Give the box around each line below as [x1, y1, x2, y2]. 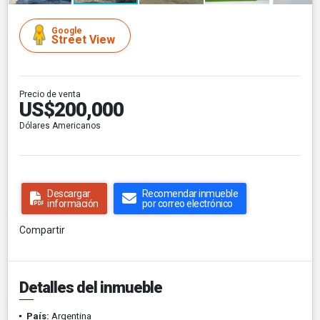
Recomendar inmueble [141, 187, 238, 199]
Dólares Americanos [19, 120, 101, 131]
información [47, 197, 99, 209]
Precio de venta [19, 89, 81, 99]
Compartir [19, 224, 65, 236]
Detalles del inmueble [19, 278, 162, 296]
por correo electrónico [141, 197, 233, 209]
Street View [51, 32, 115, 46]
